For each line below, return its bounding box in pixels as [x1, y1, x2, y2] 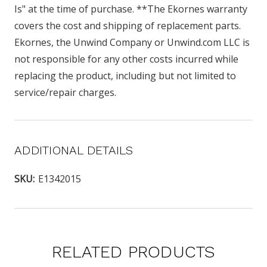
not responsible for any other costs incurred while [14, 52, 238, 66]
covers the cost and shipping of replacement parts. [14, 19, 241, 33]
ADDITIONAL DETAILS [14, 143, 133, 158]
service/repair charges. [14, 86, 116, 100]
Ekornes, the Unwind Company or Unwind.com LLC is [14, 36, 250, 49]
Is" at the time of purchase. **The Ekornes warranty [14, 2, 247, 16]
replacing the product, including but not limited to [14, 69, 236, 83]
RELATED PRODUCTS [51, 242, 216, 262]
